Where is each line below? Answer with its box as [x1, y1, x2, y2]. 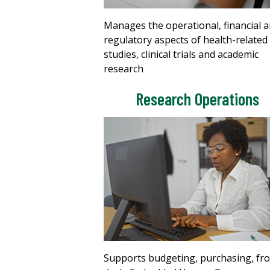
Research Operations [135, 88, 259, 109]
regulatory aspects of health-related [104, 33, 268, 46]
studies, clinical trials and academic [104, 47, 259, 61]
